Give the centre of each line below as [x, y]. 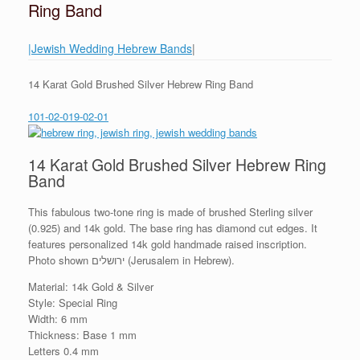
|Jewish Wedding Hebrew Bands [110, 48]
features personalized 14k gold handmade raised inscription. [168, 244]
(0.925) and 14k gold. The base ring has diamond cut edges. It [173, 228]
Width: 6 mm [58, 319]
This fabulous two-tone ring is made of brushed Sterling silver [170, 212]
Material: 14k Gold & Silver [91, 286]
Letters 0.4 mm [63, 351]
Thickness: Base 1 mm [82, 335]
